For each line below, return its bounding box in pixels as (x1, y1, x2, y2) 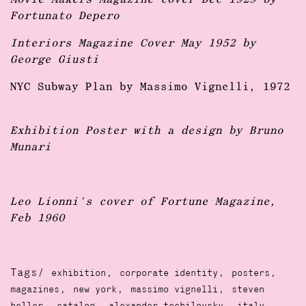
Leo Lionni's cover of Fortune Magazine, (10, 197, 277, 208)
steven (232, 285, 264, 295)
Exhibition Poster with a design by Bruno (10, 126, 283, 137)
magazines (10, 285, 59, 295)
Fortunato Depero (10, 11, 120, 22)
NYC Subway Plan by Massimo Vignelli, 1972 (10, 82, 290, 93)
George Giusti (10, 55, 99, 66)
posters (232, 268, 270, 279)
